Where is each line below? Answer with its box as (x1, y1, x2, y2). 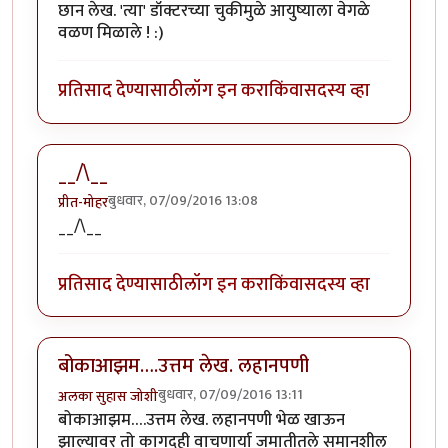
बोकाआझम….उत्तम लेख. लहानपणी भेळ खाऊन (58, 406, 345, 434)
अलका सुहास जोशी (58, 385, 158, 408)
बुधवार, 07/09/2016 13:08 (108, 189, 258, 213)
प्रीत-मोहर (58, 191, 108, 215)
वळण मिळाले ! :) (58, 18, 164, 47)
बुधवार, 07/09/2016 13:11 (158, 383, 303, 406)
